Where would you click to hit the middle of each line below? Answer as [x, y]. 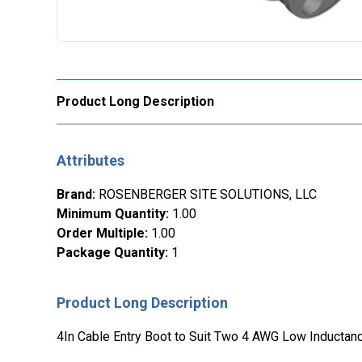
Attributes [90, 160]
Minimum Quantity [111, 214]
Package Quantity [111, 253]
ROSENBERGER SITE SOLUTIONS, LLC [208, 194]
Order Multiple [101, 233]
